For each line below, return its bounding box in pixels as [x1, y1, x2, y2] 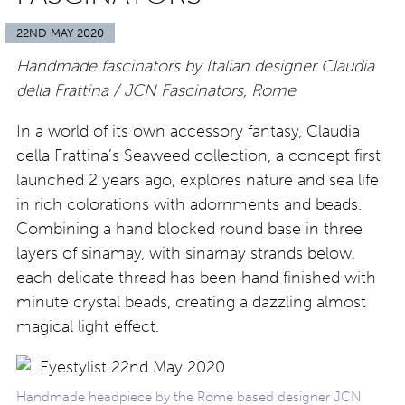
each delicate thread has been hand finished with [16, 267, 376, 287]
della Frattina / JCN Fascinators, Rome [16, 80, 296, 100]
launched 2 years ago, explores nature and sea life [16, 169, 379, 190]
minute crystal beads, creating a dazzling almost [16, 291, 366, 312]
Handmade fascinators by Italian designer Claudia [16, 55, 374, 76]
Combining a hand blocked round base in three [16, 218, 363, 239]
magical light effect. [16, 316, 159, 336]
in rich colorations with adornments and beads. [16, 193, 362, 214]
